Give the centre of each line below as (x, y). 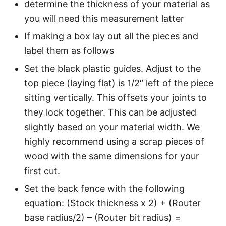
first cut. (42, 171)
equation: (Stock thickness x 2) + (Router (112, 203)
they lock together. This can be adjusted (110, 112)
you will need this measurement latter (104, 18)
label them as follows (69, 50)
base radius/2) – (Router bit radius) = (102, 217)
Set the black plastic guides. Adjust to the (112, 68)
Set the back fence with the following (104, 188)
